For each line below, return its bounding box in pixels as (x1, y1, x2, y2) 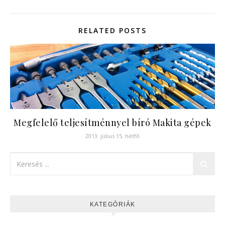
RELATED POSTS (78, 26, 147, 36)
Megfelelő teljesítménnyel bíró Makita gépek (14, 117, 211, 129)
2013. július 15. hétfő (85, 132, 140, 140)
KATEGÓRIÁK (89, 201, 136, 208)
